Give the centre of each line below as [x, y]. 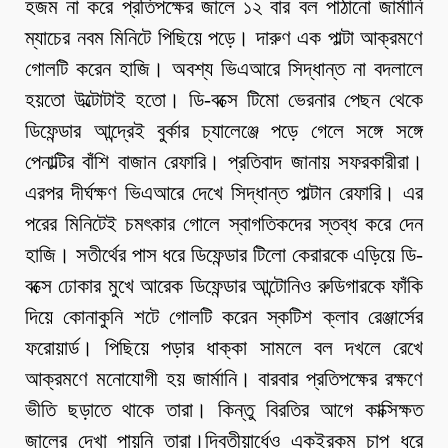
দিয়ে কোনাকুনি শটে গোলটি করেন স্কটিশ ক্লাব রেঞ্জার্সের [224, 317]
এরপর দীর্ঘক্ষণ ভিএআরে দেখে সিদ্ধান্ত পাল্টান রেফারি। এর [224, 193]
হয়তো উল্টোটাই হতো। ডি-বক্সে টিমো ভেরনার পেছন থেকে [224, 100]
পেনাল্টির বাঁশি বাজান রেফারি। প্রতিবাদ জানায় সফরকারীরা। [224, 162]
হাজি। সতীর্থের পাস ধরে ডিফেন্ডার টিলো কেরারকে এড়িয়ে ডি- [224, 255]
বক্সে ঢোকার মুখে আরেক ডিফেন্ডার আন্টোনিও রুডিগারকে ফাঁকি [224, 286]
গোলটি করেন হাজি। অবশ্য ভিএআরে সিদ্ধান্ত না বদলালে [224, 69]
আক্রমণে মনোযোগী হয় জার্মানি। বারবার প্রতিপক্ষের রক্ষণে [224, 379]
